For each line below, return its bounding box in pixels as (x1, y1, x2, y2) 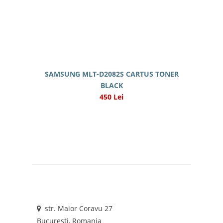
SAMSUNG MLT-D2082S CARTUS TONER (44, 69, 179, 79)
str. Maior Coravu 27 (41, 204, 112, 213)
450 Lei (100, 92, 123, 102)
